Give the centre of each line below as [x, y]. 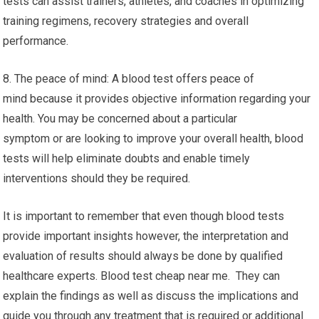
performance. [36, 41]
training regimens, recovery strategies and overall [126, 21]
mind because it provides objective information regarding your [157, 99]
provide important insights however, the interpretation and [146, 236]
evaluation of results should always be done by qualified [143, 256]
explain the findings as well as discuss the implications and [151, 296]
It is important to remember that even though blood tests [144, 216]
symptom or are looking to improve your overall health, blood [153, 138]
